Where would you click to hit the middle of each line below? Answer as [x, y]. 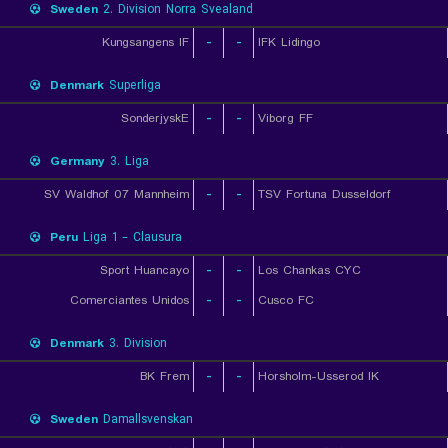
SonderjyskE [155, 118]
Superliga [132, 85]
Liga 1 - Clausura [130, 237]
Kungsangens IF [145, 42]
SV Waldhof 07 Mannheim [116, 194]
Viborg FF [285, 118]
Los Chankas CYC [309, 270]
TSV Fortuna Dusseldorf [324, 194]
